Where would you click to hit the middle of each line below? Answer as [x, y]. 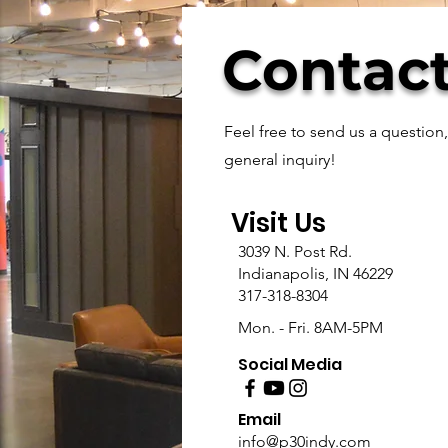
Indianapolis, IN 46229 [315, 273]
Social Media [290, 364]
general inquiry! [280, 159]
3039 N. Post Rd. [295, 251]
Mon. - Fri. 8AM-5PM [310, 327]
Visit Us [278, 223]
